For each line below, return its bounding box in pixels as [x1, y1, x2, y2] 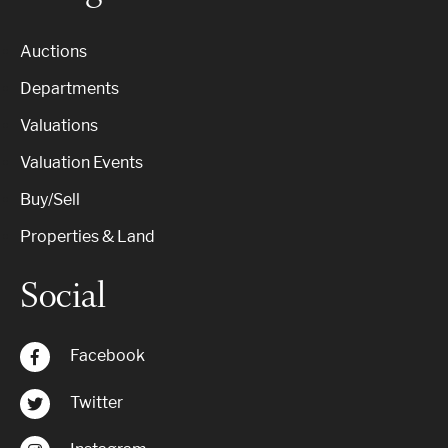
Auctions [20, 42, 87, 61]
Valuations [20, 116, 98, 135]
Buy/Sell [20, 190, 80, 209]
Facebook [70, 346, 145, 365]
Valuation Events [20, 153, 143, 172]
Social [20, 273, 106, 318]
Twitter [70, 393, 123, 412]
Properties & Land [20, 227, 155, 246]
